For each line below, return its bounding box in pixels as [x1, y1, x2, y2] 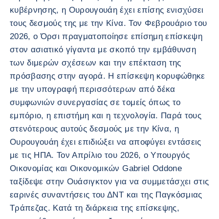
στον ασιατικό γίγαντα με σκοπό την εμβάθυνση [10, 45, 196, 54]
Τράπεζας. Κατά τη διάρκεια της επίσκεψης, [10, 203, 179, 213]
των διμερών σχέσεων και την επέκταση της [10, 58, 181, 67]
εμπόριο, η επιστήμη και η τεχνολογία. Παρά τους [10, 111, 201, 120]
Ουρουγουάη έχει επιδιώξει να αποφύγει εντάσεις [10, 137, 201, 147]
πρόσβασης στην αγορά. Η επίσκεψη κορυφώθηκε [10, 71, 205, 81]
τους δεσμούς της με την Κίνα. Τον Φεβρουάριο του [10, 19, 207, 28]
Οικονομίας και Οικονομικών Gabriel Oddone [10, 164, 182, 173]
